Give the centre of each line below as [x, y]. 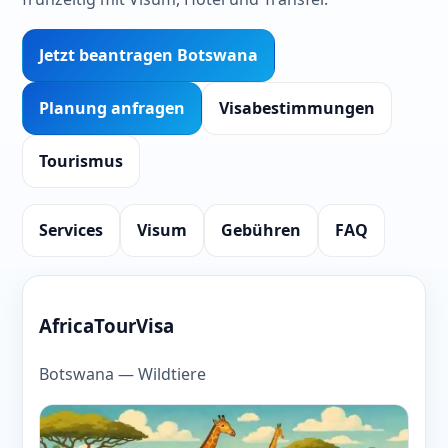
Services [71, 229]
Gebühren [261, 229]
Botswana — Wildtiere [122, 374]
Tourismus [81, 160]
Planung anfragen [112, 107]
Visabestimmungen [297, 107]
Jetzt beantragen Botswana [148, 54]
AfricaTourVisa [106, 326]
